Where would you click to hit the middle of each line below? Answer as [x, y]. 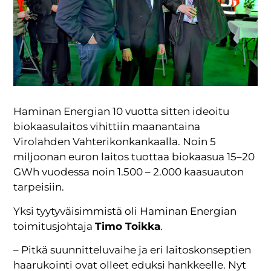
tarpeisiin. [39, 187]
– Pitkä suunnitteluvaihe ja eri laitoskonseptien [132, 250]
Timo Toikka [128, 226]
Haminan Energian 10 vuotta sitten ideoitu [122, 112]
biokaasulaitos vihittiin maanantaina [107, 127]
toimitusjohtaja [54, 226]
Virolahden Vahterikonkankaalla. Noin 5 [115, 142]
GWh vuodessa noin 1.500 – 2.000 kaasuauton [129, 172]
